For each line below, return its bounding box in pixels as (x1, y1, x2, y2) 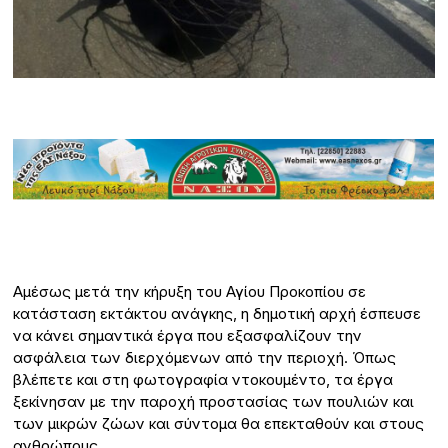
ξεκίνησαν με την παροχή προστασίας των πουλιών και (13, 391, 415, 411)
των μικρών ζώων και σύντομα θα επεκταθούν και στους (13, 413, 425, 433)
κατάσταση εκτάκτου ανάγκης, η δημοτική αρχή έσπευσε (13, 303, 422, 323)
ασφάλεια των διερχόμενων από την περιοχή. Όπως (13, 347, 397, 367)
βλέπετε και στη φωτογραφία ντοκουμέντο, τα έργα (13, 369, 394, 389)
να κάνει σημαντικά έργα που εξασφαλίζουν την (13, 325, 363, 345)
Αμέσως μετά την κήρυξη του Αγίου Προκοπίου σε (13, 281, 367, 301)
